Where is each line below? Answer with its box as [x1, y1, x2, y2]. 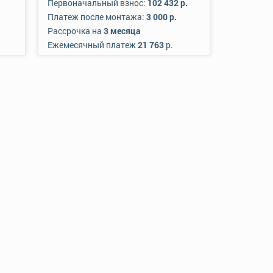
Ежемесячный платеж [48, 39, 138, 51]
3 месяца [104, 25, 141, 37]
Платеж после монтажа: [48, 11, 146, 23]
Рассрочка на [48, 25, 104, 37]
